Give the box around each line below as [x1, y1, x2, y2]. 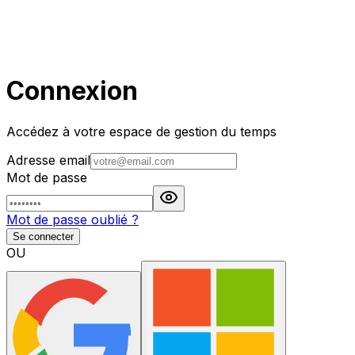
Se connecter [13, 230, 74, 242]
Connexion [6, 75, 138, 107]
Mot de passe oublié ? [6, 211, 139, 227]
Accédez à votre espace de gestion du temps [6, 123, 277, 139]
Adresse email [6, 151, 90, 168]
